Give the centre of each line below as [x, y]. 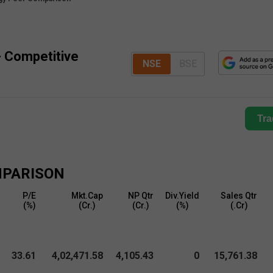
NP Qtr [141, 196]
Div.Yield [183, 196]
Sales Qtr [239, 196]
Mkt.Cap [87, 196]
